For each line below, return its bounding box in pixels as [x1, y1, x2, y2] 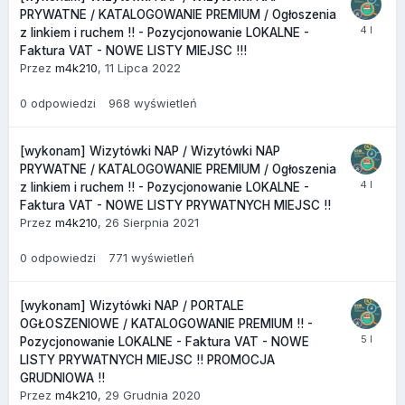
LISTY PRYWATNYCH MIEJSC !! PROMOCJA [20, 353, 275, 368]
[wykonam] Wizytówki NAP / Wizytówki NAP [20, 144, 280, 159]
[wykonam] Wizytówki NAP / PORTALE [20, 298, 244, 314]
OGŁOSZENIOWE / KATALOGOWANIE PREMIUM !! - [20, 316, 313, 332]
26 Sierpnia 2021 [105, 215, 199, 231]
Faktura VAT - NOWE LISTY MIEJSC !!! [20, 43, 247, 59]
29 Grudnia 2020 [105, 388, 201, 403]
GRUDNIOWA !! [20, 371, 105, 386]
